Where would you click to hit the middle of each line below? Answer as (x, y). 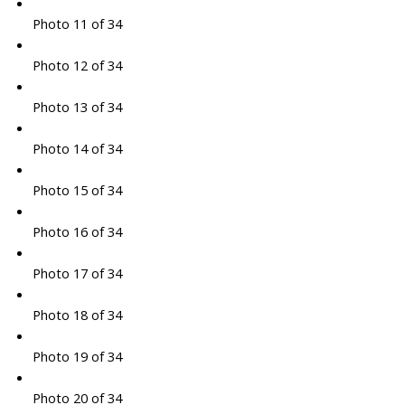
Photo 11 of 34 (77, 24)
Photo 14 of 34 (77, 149)
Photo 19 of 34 (77, 357)
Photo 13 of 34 (77, 107)
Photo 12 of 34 (77, 66)
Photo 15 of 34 (77, 190)
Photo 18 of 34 (77, 315)
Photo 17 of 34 (77, 273)
